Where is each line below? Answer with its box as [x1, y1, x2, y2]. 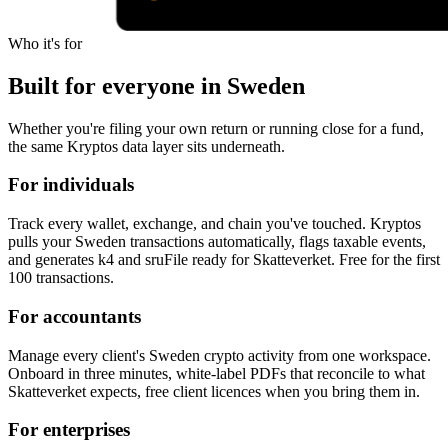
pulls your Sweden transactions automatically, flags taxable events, [8, 233, 426, 251]
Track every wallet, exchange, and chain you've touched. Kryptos [8, 215, 421, 233]
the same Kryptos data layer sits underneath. [8, 137, 285, 155]
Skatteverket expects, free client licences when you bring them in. [8, 382, 420, 400]
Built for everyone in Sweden [8, 72, 305, 99]
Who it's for [8, 34, 82, 52]
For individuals [8, 174, 134, 196]
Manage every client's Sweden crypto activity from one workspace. [8, 346, 431, 364]
